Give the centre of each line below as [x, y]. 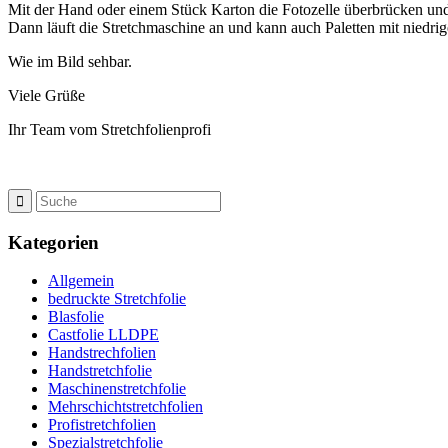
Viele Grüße [46, 95]
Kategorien [53, 242]
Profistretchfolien [102, 425]
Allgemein [81, 281]
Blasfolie [76, 317]
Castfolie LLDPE [103, 335]
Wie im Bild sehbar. [70, 61]
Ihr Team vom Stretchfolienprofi [109, 129]
